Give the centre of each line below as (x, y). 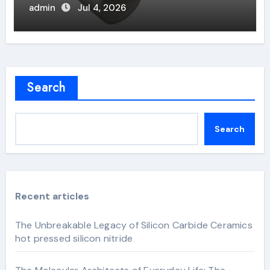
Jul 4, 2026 (102, 8)
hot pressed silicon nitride (74, 238)
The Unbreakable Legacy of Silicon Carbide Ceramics (133, 225)
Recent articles (52, 196)
